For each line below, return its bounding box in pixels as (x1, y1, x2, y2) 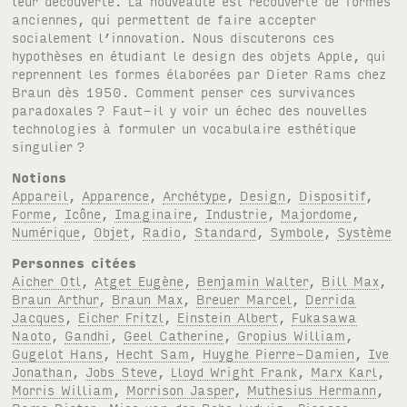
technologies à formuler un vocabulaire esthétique (12, 119, 357, 137)
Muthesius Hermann (247, 381, 377, 399)
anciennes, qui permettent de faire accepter (12, 10, 317, 28)
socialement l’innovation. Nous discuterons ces (12, 28, 335, 46)
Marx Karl (311, 362, 378, 381)
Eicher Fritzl (78, 308, 164, 326)
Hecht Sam (116, 344, 190, 362)
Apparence (82, 186, 150, 204)
